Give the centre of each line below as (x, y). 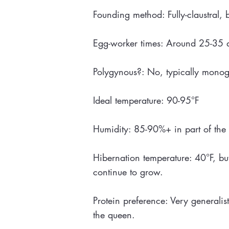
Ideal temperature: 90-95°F (146, 100)
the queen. (114, 215)
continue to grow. (128, 172)
